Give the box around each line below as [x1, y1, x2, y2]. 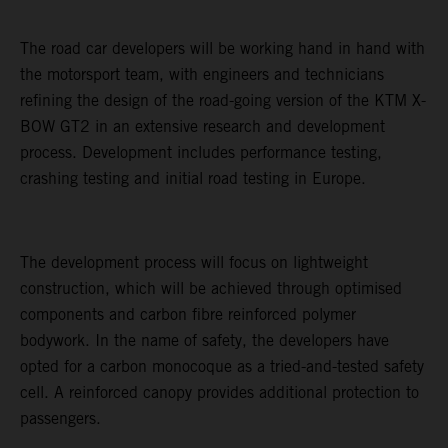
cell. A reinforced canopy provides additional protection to [20, 383, 419, 403]
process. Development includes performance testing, [20, 143, 382, 163]
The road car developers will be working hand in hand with [20, 39, 425, 59]
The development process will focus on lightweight [20, 253, 368, 273]
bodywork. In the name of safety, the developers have [20, 331, 389, 351]
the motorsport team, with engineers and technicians [20, 65, 384, 85]
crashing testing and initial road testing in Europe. [20, 169, 366, 189]
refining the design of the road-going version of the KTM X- [20, 91, 426, 111]
